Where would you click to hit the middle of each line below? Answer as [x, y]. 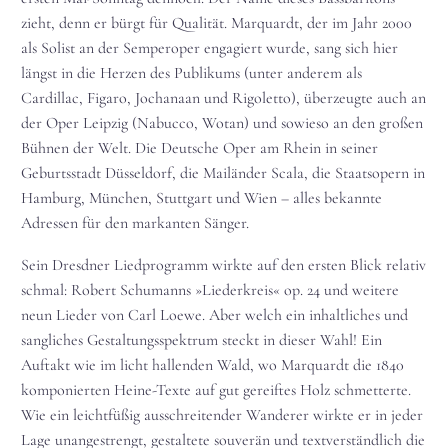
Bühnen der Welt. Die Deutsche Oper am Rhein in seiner [199, 147]
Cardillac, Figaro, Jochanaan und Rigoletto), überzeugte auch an [223, 97]
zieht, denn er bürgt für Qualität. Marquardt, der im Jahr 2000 [216, 22]
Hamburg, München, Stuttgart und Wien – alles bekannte [201, 197]
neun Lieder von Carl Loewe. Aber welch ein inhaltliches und [214, 315]
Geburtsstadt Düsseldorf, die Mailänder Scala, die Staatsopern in [223, 172]
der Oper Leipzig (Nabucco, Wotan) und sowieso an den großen [222, 122]
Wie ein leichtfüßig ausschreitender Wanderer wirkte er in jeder [222, 415]
